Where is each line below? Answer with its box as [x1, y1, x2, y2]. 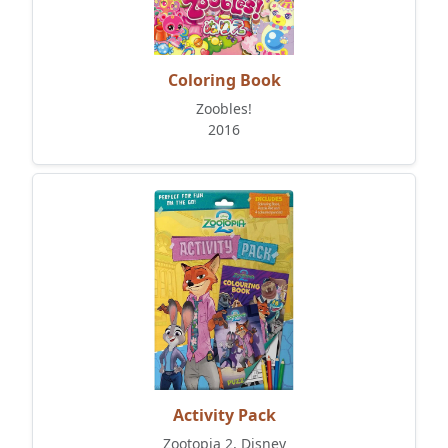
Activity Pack [172, 404, 276, 427]
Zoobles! [196, 99, 252, 119]
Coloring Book [167, 69, 281, 92]
